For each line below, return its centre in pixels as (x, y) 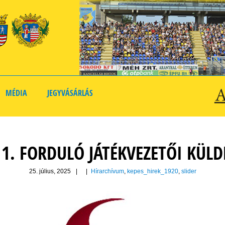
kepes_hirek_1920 (152, 172)
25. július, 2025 (50, 172)
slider (189, 172)
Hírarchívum (107, 172)
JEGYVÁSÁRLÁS (70, 93)
